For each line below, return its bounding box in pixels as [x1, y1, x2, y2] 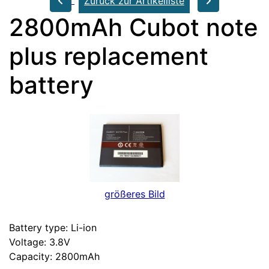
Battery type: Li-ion [9, 221, 97, 234]
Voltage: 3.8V [9, 235, 70, 248]
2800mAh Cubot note [9, 13, 258, 43]
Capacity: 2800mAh [9, 250, 100, 262]
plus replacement [9, 41, 208, 71]
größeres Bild [104, 187, 165, 200]
